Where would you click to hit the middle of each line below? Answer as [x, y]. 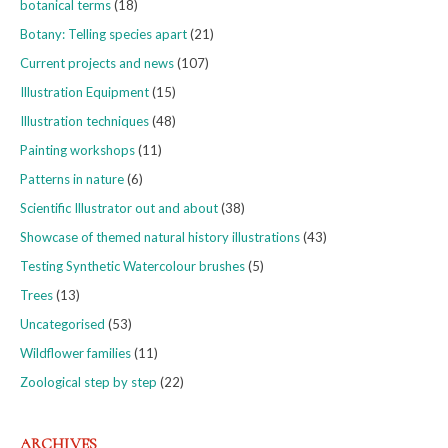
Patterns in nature [72, 179]
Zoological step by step [88, 382]
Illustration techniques [84, 121]
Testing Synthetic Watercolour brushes [132, 266]
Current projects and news [97, 63]
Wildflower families [75, 353]
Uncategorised [62, 324]
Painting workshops [77, 150]
